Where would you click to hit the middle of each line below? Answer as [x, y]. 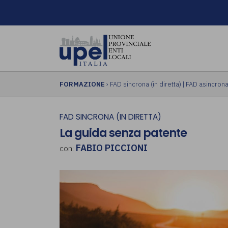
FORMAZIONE [82, 84]
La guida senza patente [123, 133]
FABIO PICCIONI [112, 148]
